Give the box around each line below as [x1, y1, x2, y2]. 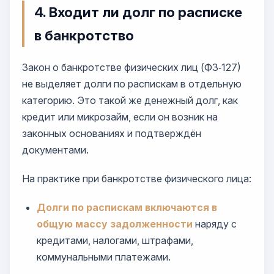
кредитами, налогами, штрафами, [37, 234, 193, 246]
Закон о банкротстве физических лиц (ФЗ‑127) [22, 61, 241, 73]
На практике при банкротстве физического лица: [22, 172, 251, 185]
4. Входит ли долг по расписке [34, 4, 242, 20]
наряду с [193, 218, 237, 230]
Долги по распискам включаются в [37, 201, 217, 213]
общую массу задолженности [37, 218, 193, 230]
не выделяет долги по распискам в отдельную [22, 78, 242, 90]
